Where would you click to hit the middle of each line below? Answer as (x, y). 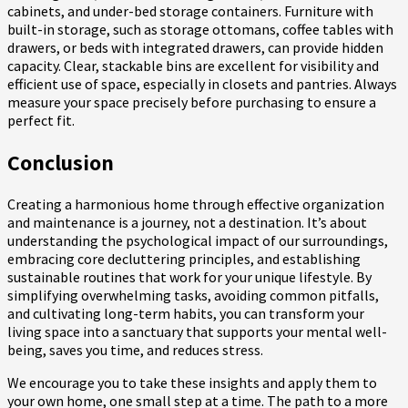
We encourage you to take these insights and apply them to (192, 382)
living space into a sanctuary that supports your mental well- (197, 331)
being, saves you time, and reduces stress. (135, 349)
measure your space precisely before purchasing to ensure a (192, 102)
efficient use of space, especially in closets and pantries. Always (202, 83)
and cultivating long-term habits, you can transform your (186, 313)
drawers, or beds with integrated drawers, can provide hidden (195, 47)
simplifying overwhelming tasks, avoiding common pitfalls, (193, 295)
